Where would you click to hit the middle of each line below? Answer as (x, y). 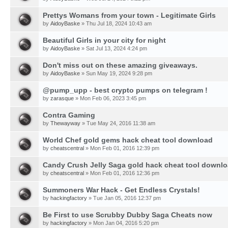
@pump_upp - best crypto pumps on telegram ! (125, 90)
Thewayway (65, 123)
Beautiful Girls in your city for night (104, 40)
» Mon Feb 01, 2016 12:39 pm (122, 148)
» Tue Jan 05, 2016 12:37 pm (124, 198)
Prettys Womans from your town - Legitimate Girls (129, 15)
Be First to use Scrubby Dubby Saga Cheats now (127, 215)
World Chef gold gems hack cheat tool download (128, 140)
